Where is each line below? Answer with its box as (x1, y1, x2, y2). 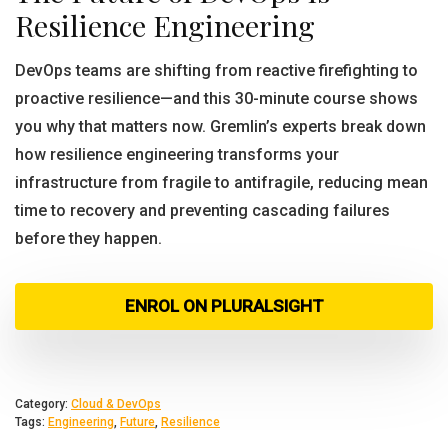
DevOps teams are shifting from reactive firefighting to (15, 61, 418, 80)
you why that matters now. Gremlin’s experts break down (15, 117, 426, 136)
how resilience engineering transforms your (15, 145, 339, 164)
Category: (15, 397, 71, 411)
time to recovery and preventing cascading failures (15, 201, 390, 220)
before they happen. (15, 229, 162, 248)
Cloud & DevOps (71, 397, 161, 411)
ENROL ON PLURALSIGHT (124, 296, 324, 316)
